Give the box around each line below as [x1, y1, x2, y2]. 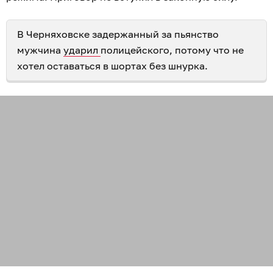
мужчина [17, 44, 63, 56]
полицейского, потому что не [101, 44, 244, 56]
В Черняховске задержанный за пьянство [17, 28, 219, 40]
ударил [63, 44, 101, 56]
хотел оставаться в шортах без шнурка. [17, 60, 210, 72]
